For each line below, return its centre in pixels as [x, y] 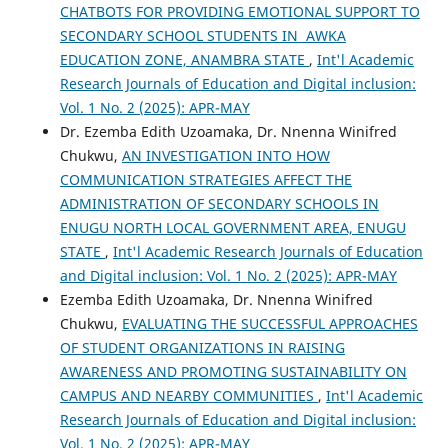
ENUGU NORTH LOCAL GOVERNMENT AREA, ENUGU [232, 227]
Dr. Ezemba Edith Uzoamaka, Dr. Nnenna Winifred [228, 131]
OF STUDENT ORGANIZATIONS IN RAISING [202, 347]
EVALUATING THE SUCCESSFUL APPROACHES [269, 323]
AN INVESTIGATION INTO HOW [225, 155]
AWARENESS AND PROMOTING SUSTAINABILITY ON [233, 371]
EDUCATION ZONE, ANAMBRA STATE [184, 59]
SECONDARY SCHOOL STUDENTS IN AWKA [202, 35]
